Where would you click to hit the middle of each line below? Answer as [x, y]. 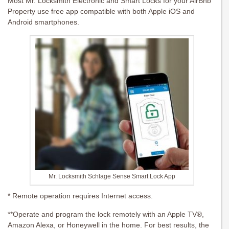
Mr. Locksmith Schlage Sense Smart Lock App [112, 177]
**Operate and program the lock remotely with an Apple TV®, [106, 214]
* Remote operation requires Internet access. [80, 196]
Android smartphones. [43, 22]
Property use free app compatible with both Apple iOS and [101, 12]
